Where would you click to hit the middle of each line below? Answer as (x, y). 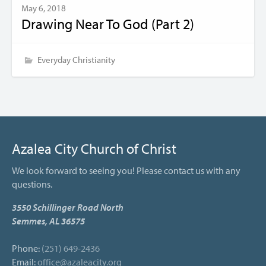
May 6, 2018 (44, 8)
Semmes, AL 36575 (48, 221)
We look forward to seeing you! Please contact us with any (126, 170)
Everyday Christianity (77, 59)
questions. (32, 184)
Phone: (27, 248)
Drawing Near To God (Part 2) (108, 23)
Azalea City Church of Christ (94, 148)
